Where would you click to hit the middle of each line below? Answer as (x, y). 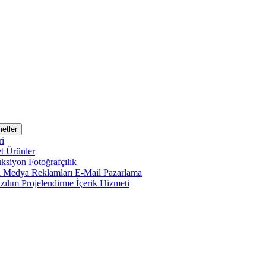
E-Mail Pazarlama (108, 173)
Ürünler (20, 151)
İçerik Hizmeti (103, 183)
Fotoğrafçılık (53, 162)
